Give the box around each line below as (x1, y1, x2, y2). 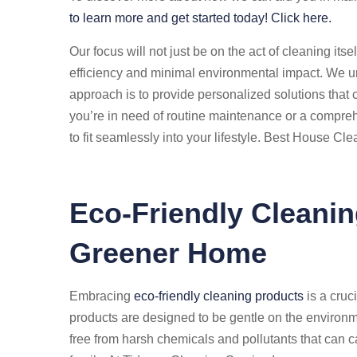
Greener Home (69, 237, 267, 269)
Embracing (69, 289, 134, 303)
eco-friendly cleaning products (134, 289, 304, 303)
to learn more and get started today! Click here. (69, 11, 331, 25)
